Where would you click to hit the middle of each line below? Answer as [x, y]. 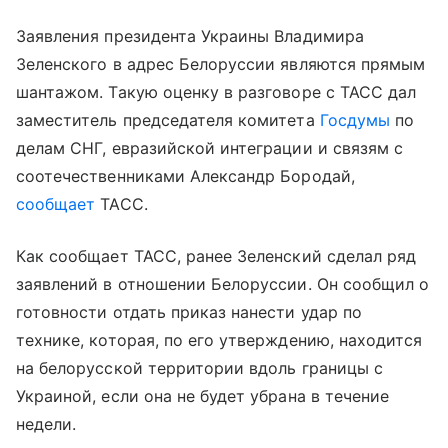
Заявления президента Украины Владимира [190, 36]
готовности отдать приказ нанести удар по [189, 312]
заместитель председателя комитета [168, 120]
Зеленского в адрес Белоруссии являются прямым [221, 64]
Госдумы [354, 120]
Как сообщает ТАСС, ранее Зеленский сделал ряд [216, 256]
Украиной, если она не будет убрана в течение [203, 396]
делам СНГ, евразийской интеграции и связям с [210, 148]
